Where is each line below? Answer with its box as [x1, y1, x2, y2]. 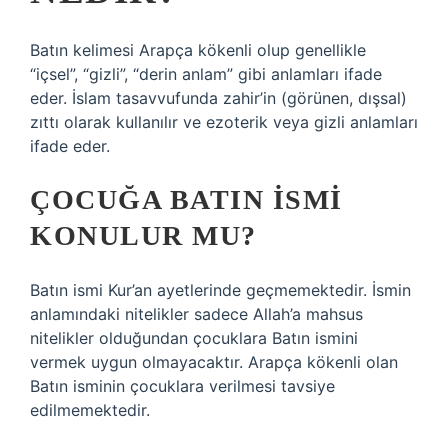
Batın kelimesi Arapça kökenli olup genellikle [30, 40, 366, 60]
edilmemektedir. [30, 400, 150, 420]
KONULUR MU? [30, 220, 257, 251]
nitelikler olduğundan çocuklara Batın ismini [30, 328, 358, 348]
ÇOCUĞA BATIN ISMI [30, 184, 343, 215]
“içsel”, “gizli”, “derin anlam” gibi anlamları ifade [30, 64, 382, 84]
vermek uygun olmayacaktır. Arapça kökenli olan [30, 352, 398, 372]
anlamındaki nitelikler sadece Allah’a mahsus [30, 304, 363, 324]
